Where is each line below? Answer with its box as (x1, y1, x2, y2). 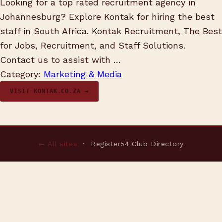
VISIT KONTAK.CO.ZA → (10, 88, 89, 95)
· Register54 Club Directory (77, 140, 184, 148)
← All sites (38, 140, 78, 148)
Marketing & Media (44, 69, 122, 79)
